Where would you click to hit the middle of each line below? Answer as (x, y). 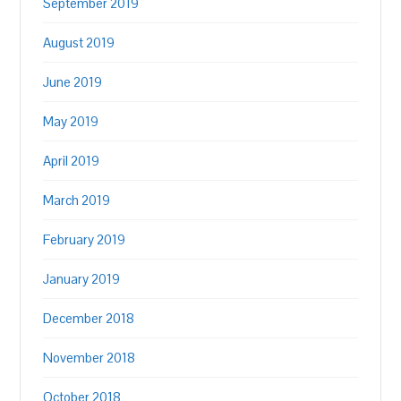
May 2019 (71, 121)
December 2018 (89, 318)
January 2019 (82, 279)
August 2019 (79, 43)
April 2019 (72, 161)
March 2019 (77, 200)
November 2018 (90, 358)
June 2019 (73, 82)
